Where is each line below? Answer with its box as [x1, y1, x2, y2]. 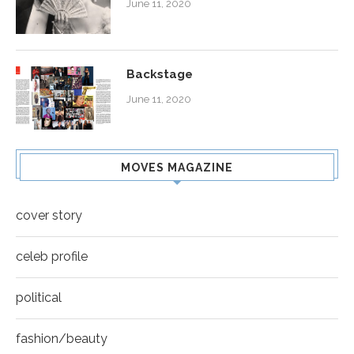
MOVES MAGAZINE [121, 160, 233, 174]
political [16, 289, 62, 305]
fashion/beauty [16, 330, 107, 346]
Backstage [126, 66, 193, 81]
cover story [16, 207, 82, 223]
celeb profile [16, 248, 88, 264]
